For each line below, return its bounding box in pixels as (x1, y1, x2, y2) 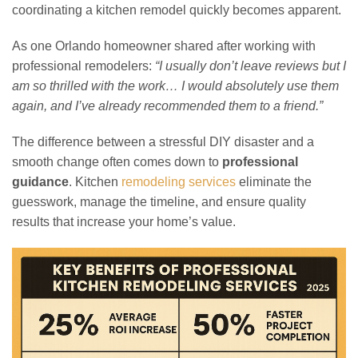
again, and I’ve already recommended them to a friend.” (12, 98, 323, 113)
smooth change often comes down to (12, 154, 222, 169)
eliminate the (236, 174, 312, 189)
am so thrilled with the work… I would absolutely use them (12, 78, 339, 93)
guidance (12, 174, 69, 189)
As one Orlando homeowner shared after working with (12, 38, 316, 53)
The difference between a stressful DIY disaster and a (12, 134, 314, 149)
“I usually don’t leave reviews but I (155, 58, 346, 73)
